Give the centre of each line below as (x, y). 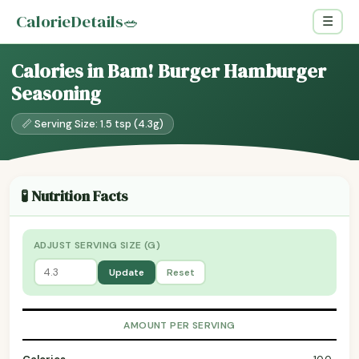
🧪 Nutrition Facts (75, 196)
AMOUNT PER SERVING (179, 325)
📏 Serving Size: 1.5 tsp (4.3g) (93, 124)
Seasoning (56, 93)
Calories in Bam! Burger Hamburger (169, 71)
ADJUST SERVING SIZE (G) (97, 245)
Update (127, 272)
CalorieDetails (70, 21)
